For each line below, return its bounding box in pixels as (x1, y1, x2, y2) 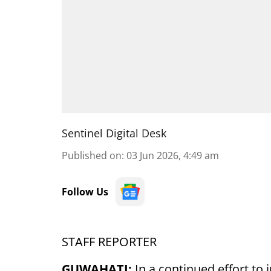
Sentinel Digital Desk (62, 126, 166, 140)
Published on (62, 149, 122, 162)
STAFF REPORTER (62, 233, 157, 250)
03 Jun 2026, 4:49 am (126, 149, 219, 162)
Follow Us (62, 185, 108, 198)
